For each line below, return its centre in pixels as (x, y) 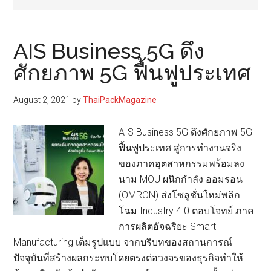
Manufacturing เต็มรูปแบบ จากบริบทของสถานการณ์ (123, 243)
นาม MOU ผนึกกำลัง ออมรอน (181, 180)
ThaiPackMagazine (120, 100)
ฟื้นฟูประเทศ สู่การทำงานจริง (180, 148)
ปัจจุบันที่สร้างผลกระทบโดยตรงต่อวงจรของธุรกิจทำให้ (129, 258)
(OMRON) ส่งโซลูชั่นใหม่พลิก (180, 195)
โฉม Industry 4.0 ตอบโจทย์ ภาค (187, 211)
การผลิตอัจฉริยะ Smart (168, 227)
